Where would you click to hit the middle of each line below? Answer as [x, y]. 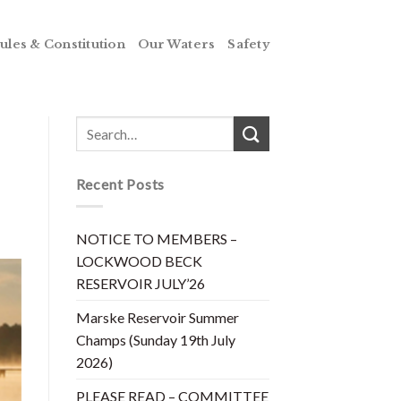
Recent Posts [120, 184]
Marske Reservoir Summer [157, 317]
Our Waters [176, 44]
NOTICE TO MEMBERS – [156, 238]
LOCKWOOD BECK [139, 260]
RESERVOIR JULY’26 [140, 283]
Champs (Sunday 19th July [155, 339]
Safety [248, 44]
